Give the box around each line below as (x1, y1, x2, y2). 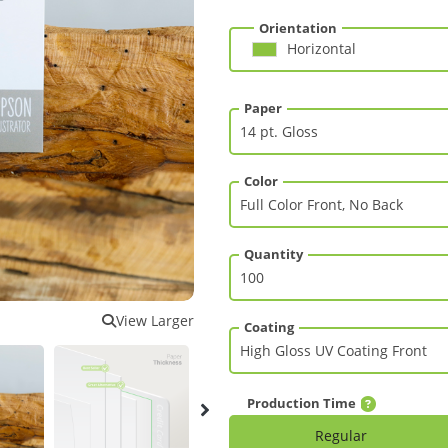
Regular (314, 426, 367, 445)
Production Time (247, 394, 356, 412)
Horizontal (287, 39, 356, 58)
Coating (244, 318, 294, 336)
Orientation (259, 19, 337, 37)
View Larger (116, 311, 194, 330)
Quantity (244, 245, 303, 263)
